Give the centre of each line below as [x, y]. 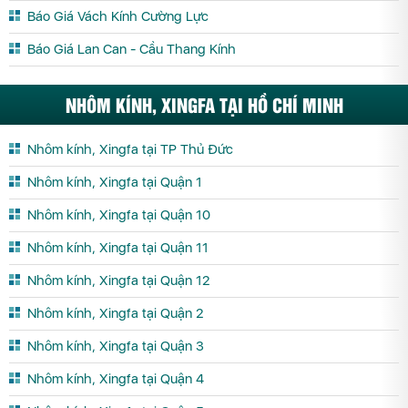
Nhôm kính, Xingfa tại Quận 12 [118, 281]
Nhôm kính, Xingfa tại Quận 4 [116, 379]
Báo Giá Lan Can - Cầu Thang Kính [132, 50]
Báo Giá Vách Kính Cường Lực [118, 17]
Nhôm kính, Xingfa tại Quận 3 [116, 347]
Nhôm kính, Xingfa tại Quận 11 [118, 248]
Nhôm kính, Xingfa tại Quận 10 [119, 215]
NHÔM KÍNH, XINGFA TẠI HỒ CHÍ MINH [204, 105]
